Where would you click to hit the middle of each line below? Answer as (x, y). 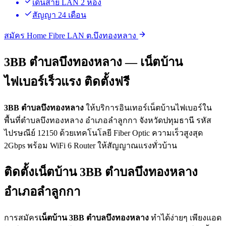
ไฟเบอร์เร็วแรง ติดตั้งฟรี (67, 82)
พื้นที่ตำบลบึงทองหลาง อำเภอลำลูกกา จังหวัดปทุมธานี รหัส (108, 121)
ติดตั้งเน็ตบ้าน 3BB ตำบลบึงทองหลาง (101, 172)
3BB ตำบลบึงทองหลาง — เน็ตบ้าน (93, 62)
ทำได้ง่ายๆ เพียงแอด (185, 217)
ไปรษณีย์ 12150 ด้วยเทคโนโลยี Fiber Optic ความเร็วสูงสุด (103, 133)
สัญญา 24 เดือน (59, 15)
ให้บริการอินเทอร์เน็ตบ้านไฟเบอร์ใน (148, 108)
